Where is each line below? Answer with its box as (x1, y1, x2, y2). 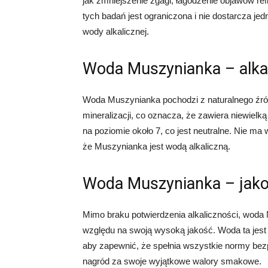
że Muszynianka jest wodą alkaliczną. (83, 141, 230, 151)
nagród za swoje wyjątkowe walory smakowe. (83, 256, 261, 266)
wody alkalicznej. (83, 26, 149, 36)
